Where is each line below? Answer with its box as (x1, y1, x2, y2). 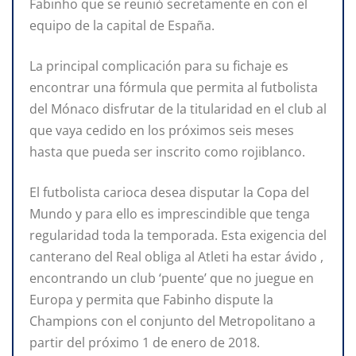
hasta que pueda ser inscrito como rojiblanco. (29, 142, 305, 161)
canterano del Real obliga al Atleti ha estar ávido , (29, 247, 323, 265)
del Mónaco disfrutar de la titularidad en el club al (29, 99, 327, 118)
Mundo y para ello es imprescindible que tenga (29, 204, 310, 222)
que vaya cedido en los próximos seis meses (29, 121, 294, 139)
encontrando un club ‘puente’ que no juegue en (29, 269, 314, 287)
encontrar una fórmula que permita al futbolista (29, 78, 318, 96)
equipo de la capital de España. (29, 16, 215, 34)
